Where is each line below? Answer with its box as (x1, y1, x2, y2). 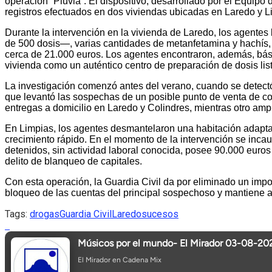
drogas (30, 208, 59, 220)
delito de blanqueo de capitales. (5, 156, 142, 167)
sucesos (141, 208, 178, 220)
